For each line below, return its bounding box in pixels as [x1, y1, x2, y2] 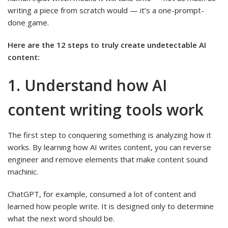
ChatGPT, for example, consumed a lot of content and [8, 188, 196, 199]
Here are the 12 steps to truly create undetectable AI [8, 40, 206, 50]
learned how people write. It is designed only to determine [8, 201, 214, 211]
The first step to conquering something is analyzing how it [8, 129, 211, 140]
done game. [8, 17, 49, 28]
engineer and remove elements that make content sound [8, 154, 208, 164]
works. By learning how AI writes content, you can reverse [8, 141, 211, 152]
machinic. [8, 166, 38, 177]
